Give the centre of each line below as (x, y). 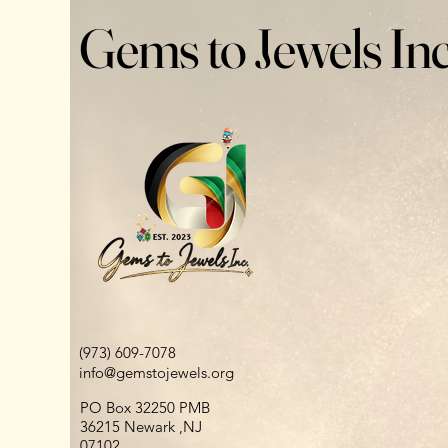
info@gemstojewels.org (156, 372)
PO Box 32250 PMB (145, 407)
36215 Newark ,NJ (141, 426)
